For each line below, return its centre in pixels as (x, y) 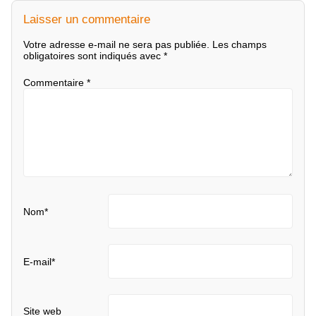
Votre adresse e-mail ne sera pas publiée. (116, 45)
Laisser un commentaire (87, 19)
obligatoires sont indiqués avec (93, 56)
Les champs (239, 45)
